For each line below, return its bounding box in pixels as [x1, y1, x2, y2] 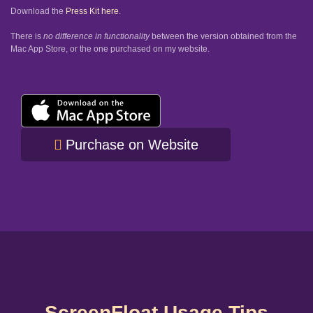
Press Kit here [66, 6, 119, 16]
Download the [10, 6, 66, 16]
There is [10, 31, 43, 41]
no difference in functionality [43, 31, 150, 41]
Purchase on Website [65, 137, 198, 153]
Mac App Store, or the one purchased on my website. [10, 44, 210, 54]
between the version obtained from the [150, 31, 297, 41]
